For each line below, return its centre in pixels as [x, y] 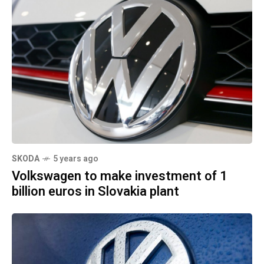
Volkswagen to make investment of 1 [120, 176]
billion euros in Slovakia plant [95, 192]
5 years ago [76, 159]
